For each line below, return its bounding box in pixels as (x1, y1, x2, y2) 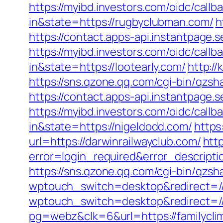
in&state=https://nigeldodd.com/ (29, 119, 192, 134)
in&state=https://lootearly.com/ (29, 59, 186, 74)
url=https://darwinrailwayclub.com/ (29, 134, 201, 149)
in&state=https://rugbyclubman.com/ (29, 14, 214, 29)
